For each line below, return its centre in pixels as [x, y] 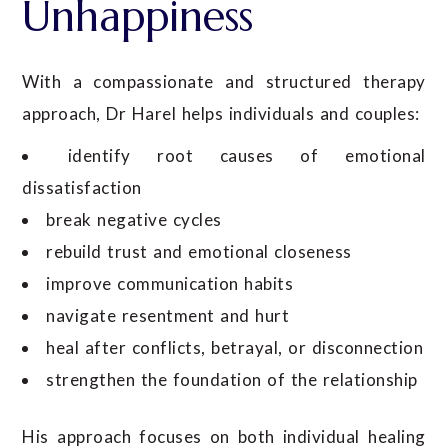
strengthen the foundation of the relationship [232, 379]
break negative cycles [134, 219]
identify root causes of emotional [246, 155]
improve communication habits [170, 283]
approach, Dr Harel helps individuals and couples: [221, 113]
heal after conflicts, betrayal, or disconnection [235, 347]
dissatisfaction [82, 187]
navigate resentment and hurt [168, 315]
